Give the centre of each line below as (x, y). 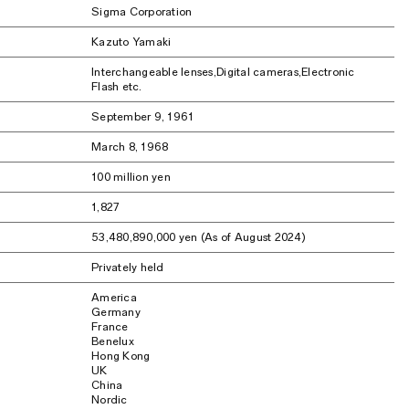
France (110, 326)
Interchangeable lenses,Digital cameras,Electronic (223, 72)
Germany (116, 312)
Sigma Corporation (142, 11)
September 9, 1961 (143, 116)
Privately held (128, 267)
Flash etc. (117, 86)
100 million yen (131, 177)
